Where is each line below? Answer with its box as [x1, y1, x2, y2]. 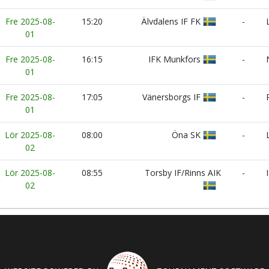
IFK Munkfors [148, 53, 203, 65]
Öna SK [172, 129, 203, 141]
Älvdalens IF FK [141, 16, 203, 27]
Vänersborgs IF [142, 91, 203, 103]
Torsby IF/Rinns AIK [145, 167, 223, 178]
